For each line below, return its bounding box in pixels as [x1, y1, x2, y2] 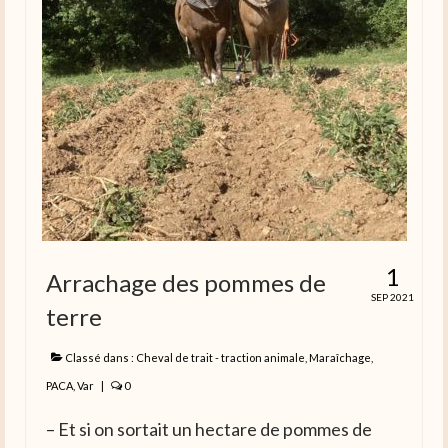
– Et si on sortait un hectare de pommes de [46, 418, 372, 441]
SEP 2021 [371, 291, 414, 304]
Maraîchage [309, 351, 371, 365]
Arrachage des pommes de [46, 268, 326, 298]
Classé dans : [63, 351, 136, 365]
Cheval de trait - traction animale [136, 351, 305, 365]
